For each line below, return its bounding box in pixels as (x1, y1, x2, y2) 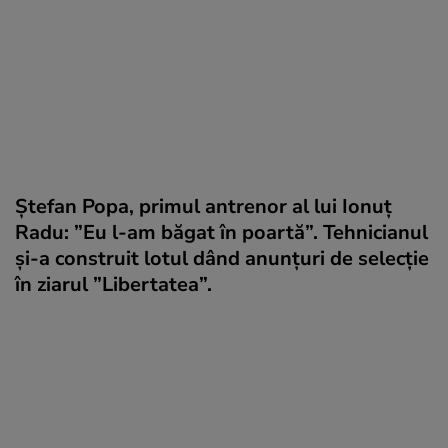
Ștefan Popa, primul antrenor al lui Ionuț (15, 192, 392, 220)
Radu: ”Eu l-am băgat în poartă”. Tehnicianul (15, 218, 428, 246)
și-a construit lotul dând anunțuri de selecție (15, 244, 429, 272)
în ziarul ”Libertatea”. (15, 270, 212, 298)
